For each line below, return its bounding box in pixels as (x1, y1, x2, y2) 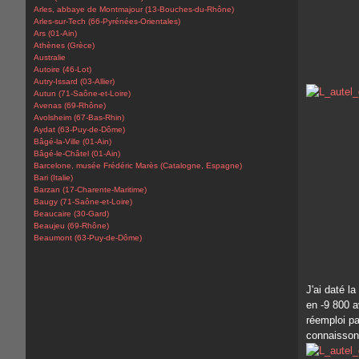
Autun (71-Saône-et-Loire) (34, 89, 131, 98)
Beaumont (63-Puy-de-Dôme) (34, 233, 142, 242)
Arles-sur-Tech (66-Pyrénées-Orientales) (34, 17, 180, 26)
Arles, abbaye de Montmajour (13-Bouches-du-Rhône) (34, 5, 234, 14)
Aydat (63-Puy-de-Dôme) (34, 125, 125, 134)
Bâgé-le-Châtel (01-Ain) (34, 149, 120, 158)
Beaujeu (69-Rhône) (34, 221, 109, 230)
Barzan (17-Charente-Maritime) (34, 185, 147, 194)
